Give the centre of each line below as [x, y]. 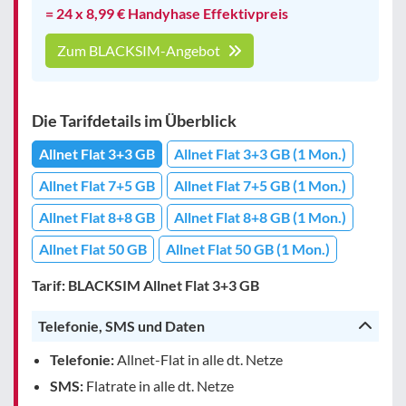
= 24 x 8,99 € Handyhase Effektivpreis [167, 13]
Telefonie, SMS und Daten [121, 325]
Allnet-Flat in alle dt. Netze [198, 359]
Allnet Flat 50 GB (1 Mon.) [248, 248]
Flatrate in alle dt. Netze [159, 385]
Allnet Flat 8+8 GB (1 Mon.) [260, 217]
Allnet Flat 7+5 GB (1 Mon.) [260, 185]
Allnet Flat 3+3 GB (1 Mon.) [260, 153]
